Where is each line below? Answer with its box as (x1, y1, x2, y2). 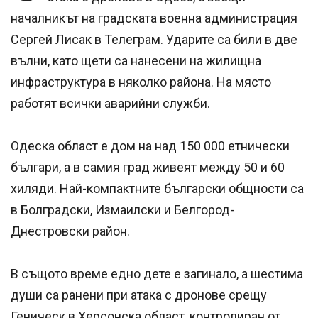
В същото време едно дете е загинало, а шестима (11, 266, 303, 282)
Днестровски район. (11, 224, 130, 239)
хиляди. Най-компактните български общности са (11, 181, 304, 197)
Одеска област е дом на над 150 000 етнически (11, 138, 290, 154)
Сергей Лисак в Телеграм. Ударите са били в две (11, 32, 297, 48)
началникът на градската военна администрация (11, 11, 297, 26)
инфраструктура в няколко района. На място (11, 75, 271, 90)
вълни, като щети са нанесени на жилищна (11, 53, 261, 69)
